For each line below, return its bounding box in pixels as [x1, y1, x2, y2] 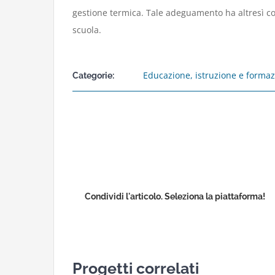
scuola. [72, 24, 101, 36]
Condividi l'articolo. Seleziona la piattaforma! [85, 192, 265, 202]
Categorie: [72, 71, 114, 80]
